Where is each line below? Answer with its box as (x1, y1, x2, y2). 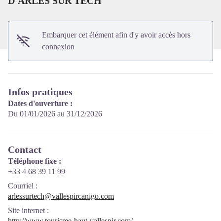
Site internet (8, 206, 45, 215)
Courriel (8, 182, 34, 190)
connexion (42, 42, 75, 51)
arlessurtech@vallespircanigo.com (8, 192, 114, 200)
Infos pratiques (8, 86, 73, 97)
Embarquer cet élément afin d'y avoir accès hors (42, 31, 191, 39)
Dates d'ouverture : (8, 99, 73, 108)
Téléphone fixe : (8, 157, 61, 165)
